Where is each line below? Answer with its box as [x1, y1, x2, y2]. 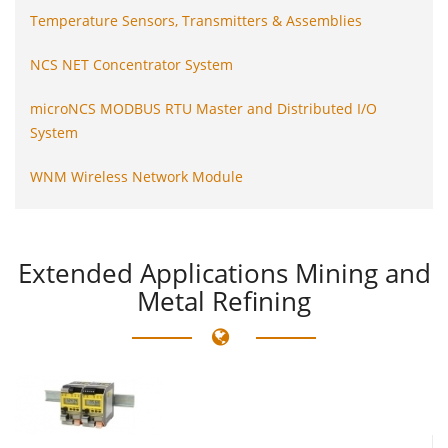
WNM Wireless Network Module [30, 166, 243, 186]
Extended [17, 254, 133, 291]
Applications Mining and [139, 254, 431, 291]
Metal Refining [137, 282, 311, 319]
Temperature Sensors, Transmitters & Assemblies [30, 10, 362, 30]
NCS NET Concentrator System [30, 54, 233, 74]
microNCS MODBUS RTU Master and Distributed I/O [30, 98, 377, 118]
